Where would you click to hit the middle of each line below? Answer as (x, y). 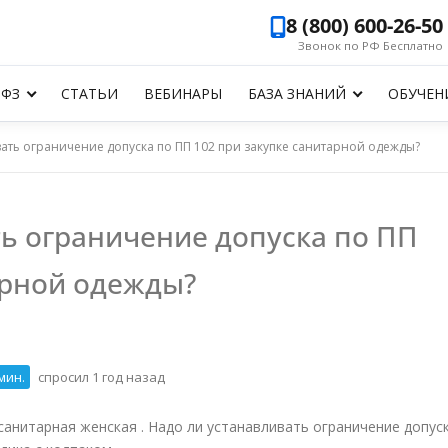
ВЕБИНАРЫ (183, 93)
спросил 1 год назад (100, 377)
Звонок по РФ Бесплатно (370, 45)
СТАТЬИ (90, 93)
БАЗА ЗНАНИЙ (297, 93)
